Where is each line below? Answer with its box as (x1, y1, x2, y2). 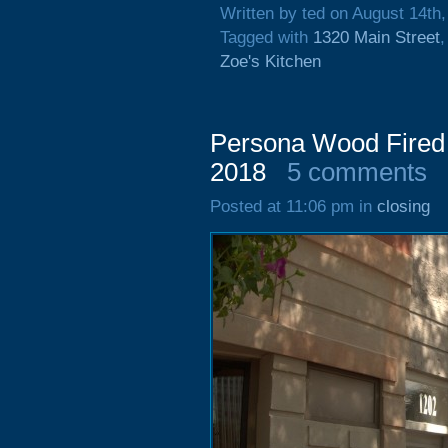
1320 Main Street (313, 28, 440, 47)
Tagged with (220, 28, 313, 47)
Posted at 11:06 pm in (210, 197, 377, 216)
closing (377, 197, 430, 216)
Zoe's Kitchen (220, 52, 321, 71)
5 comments (287, 158, 427, 186)
